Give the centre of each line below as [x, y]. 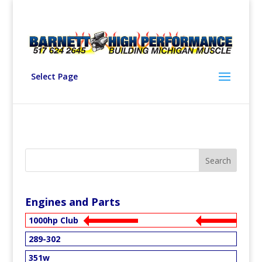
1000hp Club [53, 220]
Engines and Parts [72, 201]
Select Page [54, 76]
